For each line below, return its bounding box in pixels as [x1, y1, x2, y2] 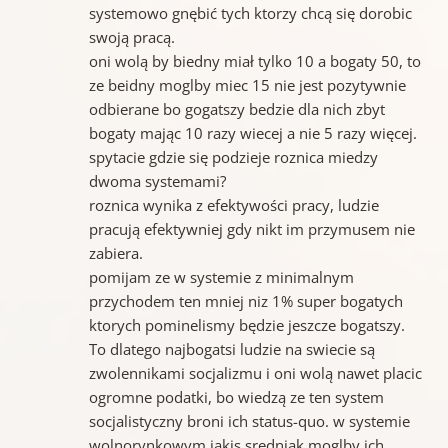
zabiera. [88, 242, 143, 263]
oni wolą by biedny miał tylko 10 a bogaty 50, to [88, 50, 421, 71]
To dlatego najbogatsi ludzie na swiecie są [88, 338, 375, 359]
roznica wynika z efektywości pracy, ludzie [88, 194, 379, 215]
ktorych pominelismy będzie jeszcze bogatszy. [88, 314, 405, 335]
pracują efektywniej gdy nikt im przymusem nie [88, 218, 415, 239]
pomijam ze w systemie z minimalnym [88, 266, 354, 287]
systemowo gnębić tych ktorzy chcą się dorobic [88, 2, 412, 23]
